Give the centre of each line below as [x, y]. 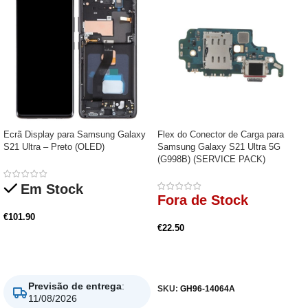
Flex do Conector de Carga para [221, 135]
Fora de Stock [203, 200]
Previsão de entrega [75, 286]
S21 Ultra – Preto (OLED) [54, 147]
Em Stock [52, 189]
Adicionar [32, 253]
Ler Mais [184, 264]
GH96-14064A [208, 288]
